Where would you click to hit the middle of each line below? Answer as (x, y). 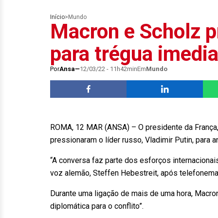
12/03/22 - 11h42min (109, 69)
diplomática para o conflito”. (100, 206)
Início (57, 17)
